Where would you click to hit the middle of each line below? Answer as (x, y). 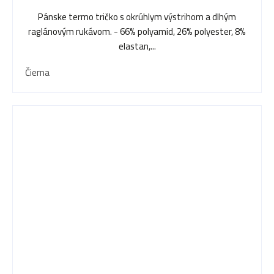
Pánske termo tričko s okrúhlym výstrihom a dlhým (137, 17)
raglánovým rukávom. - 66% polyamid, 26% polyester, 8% (137, 32)
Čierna (37, 73)
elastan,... (137, 46)
